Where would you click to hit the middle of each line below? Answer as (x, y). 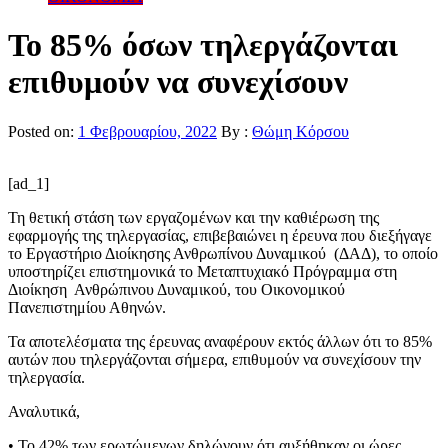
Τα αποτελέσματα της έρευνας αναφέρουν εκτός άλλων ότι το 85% (220, 341)
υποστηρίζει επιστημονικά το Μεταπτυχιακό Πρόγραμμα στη (202, 271)
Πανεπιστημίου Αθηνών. (89, 307)
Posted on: (43, 131)
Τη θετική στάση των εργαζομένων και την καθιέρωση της (193, 217)
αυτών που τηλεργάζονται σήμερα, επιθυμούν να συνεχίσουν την (214, 359)
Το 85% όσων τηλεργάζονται (203, 45)
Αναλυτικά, (46, 411)
